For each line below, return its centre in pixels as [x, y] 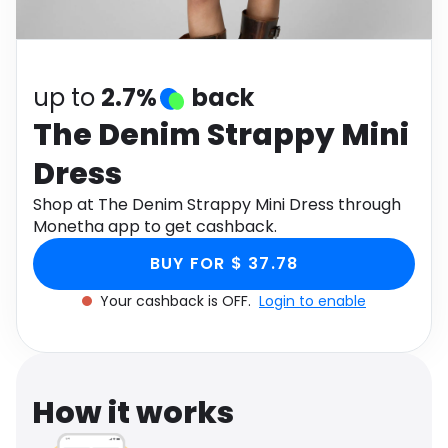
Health [254, 12]
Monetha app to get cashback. [155, 226]
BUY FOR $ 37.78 [224, 263]
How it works [133, 413]
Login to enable [312, 301]
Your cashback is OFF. [177, 301]
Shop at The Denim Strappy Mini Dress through [217, 204]
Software [63, 12]
